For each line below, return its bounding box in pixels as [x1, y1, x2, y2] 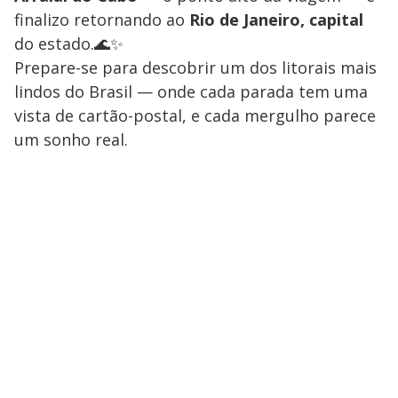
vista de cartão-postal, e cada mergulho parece [14, 105, 376, 127]
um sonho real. [14, 129, 128, 151]
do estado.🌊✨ [14, 33, 123, 55]
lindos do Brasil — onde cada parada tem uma [14, 81, 368, 103]
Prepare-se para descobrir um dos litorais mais [14, 57, 377, 79]
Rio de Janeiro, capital [189, 9, 363, 31]
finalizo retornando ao [14, 9, 189, 31]
